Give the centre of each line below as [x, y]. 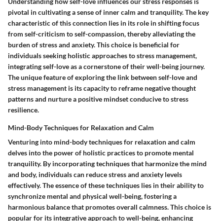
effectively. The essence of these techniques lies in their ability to [106, 185]
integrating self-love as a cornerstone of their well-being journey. [106, 67]
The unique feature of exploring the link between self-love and [103, 77]
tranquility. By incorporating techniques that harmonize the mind [107, 164]
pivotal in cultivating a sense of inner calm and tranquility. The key [108, 12]
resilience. [23, 110]
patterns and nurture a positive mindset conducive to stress [98, 99]
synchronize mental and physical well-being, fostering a [92, 196]
